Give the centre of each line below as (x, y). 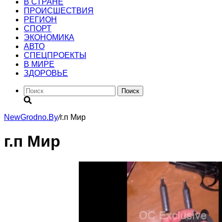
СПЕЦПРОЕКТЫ (55, 55)
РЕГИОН (40, 20)
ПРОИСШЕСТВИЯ (59, 11)
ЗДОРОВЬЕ (46, 73)
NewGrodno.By (31, 117)
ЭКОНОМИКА (49, 37)
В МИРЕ (39, 64)
